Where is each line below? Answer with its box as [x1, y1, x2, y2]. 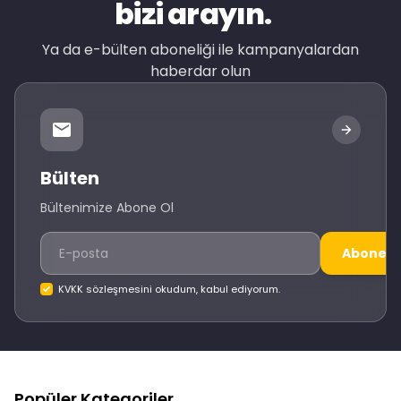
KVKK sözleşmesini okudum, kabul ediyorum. [58, 282, 280, 296]
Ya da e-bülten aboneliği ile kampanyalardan [42, 39, 359, 60]
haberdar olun [150, 61, 251, 81]
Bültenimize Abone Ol [40, 199, 174, 217]
